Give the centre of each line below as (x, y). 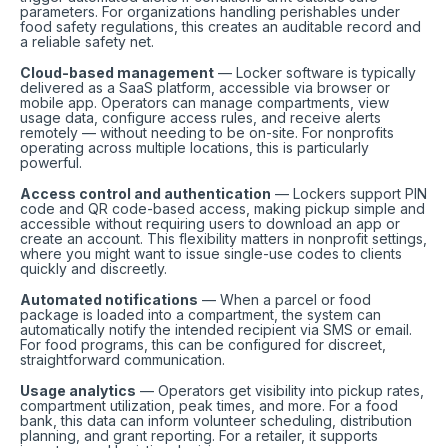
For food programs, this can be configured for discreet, (203, 344)
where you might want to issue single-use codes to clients (211, 253)
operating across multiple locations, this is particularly (194, 147)
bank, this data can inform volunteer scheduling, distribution (216, 420)
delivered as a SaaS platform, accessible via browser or (205, 87)
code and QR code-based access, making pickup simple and (222, 208)
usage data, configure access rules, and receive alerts (200, 117)
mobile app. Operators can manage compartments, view (204, 102)
